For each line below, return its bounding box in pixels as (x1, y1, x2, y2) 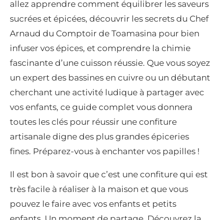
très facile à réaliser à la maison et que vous (10, 184, 188, 194)
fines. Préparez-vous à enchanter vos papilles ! (10, 146, 199, 157)
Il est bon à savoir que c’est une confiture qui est (10, 169, 208, 180)
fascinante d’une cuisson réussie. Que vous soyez (10, 58, 210, 68)
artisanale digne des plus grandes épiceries (10, 132, 189, 142)
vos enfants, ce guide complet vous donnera (10, 102, 192, 112)
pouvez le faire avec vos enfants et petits (10, 199, 176, 209)
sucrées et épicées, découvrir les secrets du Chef (10, 14, 209, 24)
